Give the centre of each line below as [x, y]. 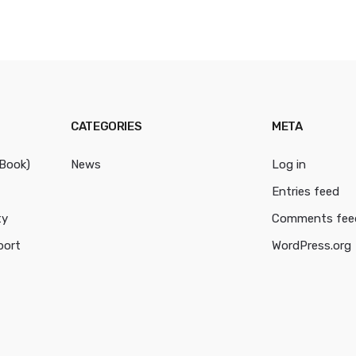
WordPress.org [312, 246]
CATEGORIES [106, 127]
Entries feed [306, 192]
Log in [289, 165]
